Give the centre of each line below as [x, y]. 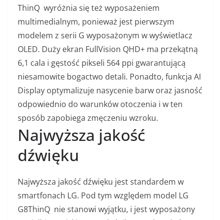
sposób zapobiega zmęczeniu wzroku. [88, 118]
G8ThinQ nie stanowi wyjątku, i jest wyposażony [106, 209]
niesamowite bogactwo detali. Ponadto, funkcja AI [109, 77]
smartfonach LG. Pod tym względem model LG [103, 196]
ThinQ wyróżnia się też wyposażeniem [89, 8]
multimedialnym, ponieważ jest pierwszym [96, 22]
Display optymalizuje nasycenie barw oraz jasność [110, 91]
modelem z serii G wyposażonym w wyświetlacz [105, 36]
